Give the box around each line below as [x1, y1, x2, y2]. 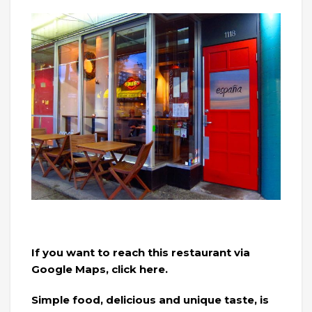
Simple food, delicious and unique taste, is [31, 293, 269, 306]
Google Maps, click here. [31, 263, 168, 276]
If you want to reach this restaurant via [31, 246, 250, 259]
